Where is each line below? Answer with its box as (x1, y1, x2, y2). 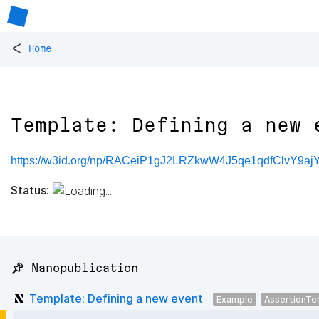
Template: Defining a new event (29, 291, 203, 305)
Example (216, 293, 253, 305)
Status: (11, 182, 49, 197)
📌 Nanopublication (11, 261, 138, 275)
